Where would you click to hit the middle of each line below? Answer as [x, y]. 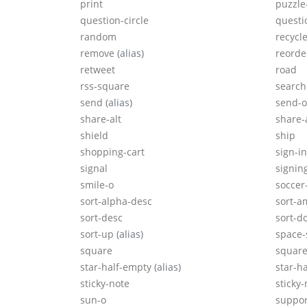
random [98, 37]
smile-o [97, 185]
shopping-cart [112, 152]
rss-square [105, 86]
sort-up [98, 234]
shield [94, 136]
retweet [98, 70]
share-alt [101, 119]
